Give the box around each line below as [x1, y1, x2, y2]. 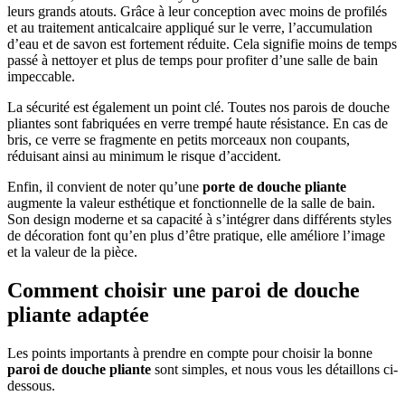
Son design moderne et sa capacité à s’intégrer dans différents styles [7, 212, 391, 228]
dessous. [7, 377, 55, 393]
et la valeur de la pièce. [7, 244, 137, 260]
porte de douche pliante [202, 179, 346, 195]
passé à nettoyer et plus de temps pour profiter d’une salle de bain [7, 52, 378, 69]
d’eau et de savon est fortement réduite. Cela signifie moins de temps [7, 36, 397, 52]
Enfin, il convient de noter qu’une [7, 179, 202, 195]
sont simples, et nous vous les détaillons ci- [151, 361, 398, 377]
